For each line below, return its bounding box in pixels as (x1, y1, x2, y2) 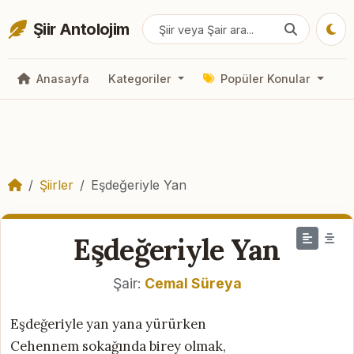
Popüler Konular (217, 72, 314, 86)
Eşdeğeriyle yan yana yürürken (10, 314, 206, 333)
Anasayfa (33, 72, 89, 86)
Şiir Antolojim (33, 20, 130, 39)
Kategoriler (108, 72, 175, 86)
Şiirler (40, 176, 73, 193)
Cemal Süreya (144, 274, 242, 292)
